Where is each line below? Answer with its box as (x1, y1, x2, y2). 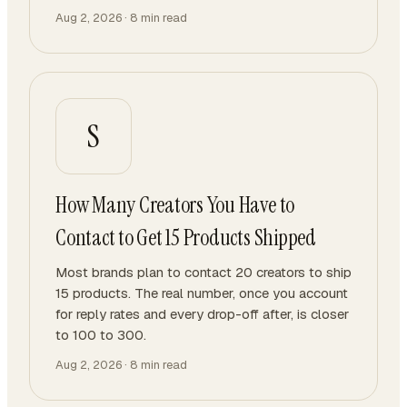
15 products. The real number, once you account (55, 284, 348, 302)
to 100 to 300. (55, 326, 146, 343)
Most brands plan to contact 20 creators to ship (55, 263, 352, 281)
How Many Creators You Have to (55, 191, 295, 219)
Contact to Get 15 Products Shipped (55, 223, 316, 252)
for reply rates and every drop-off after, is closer (55, 305, 349, 323)
